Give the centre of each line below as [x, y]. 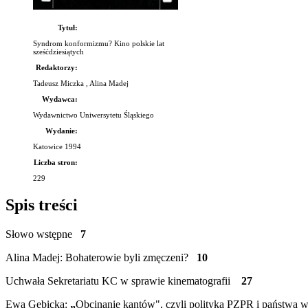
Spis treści [42, 205]
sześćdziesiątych [58, 52]
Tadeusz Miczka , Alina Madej [81, 84]
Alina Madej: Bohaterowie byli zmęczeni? [101, 258]
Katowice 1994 [57, 147]
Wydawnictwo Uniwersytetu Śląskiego [93, 115]
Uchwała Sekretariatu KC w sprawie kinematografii [123, 281]
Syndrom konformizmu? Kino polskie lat [99, 44]
